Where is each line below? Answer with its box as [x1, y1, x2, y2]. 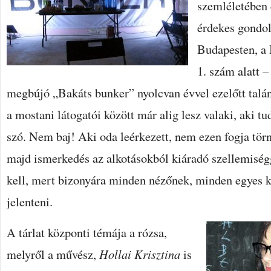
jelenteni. [7, 193, 53, 210]
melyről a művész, [7, 246, 99, 263]
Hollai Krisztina [99, 246, 183, 263]
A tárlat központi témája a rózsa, [7, 224, 167, 241]
